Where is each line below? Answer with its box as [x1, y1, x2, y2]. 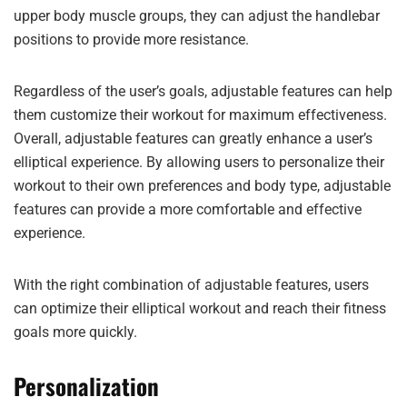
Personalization [14, 369, 159, 402]
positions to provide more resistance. [14, 31, 249, 48]
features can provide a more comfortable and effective [14, 201, 362, 218]
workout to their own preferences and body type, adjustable [14, 177, 391, 194]
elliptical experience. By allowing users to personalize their [14, 154, 384, 171]
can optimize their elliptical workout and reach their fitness [14, 300, 386, 317]
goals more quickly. [14, 323, 137, 341]
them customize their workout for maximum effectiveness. [14, 106, 387, 124]
